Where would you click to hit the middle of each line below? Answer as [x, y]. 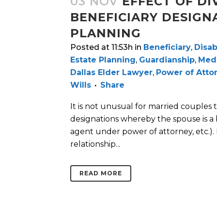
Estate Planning [103, 60]
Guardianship [167, 60]
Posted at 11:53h [101, 47]
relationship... [95, 144]
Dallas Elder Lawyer [111, 73]
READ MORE [101, 173]
